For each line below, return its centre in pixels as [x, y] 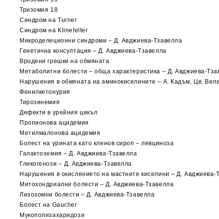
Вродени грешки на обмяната [65, 61]
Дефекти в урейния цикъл [59, 112]
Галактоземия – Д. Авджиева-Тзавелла [78, 153]
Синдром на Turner [48, 20]
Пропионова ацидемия [54, 123]
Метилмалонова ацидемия [60, 133]
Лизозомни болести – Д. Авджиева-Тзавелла [87, 195]
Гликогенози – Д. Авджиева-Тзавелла [76, 164]
